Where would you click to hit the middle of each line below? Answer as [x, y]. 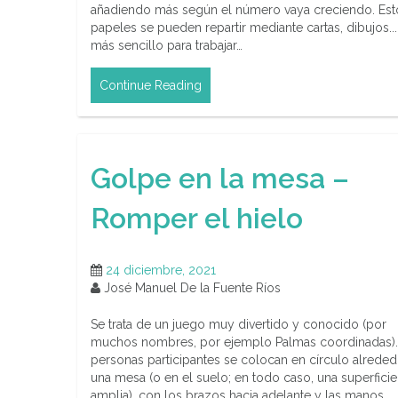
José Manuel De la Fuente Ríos [191, 288]
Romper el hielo [197, 218]
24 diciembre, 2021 [161, 271]
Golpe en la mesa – [220, 178]
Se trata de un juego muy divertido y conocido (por [239, 325]
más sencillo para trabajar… [167, 46]
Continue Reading [151, 86]
